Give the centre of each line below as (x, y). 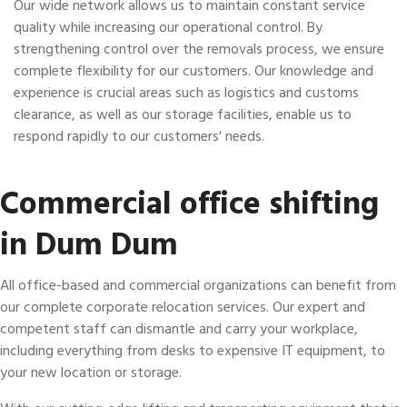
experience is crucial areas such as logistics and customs (186, 93)
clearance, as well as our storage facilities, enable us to (183, 114)
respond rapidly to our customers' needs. (139, 136)
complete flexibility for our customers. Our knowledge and (194, 71)
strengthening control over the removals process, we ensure (199, 49)
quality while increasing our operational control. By (168, 27)
